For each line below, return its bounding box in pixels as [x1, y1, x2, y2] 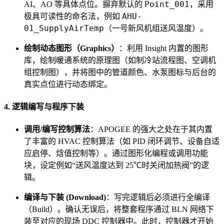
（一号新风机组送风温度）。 [104, 23, 208, 32]
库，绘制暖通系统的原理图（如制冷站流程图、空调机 [24, 55, 216, 64]
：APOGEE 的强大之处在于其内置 [90, 125, 212, 134]
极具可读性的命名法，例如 [24, 11, 122, 20]
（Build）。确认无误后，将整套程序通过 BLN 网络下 [24, 205, 214, 214]
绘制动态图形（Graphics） [24, 43, 119, 52]
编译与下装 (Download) [24, 193, 106, 202]
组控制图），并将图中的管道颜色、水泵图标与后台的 [24, 67, 216, 76]
